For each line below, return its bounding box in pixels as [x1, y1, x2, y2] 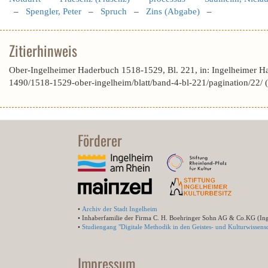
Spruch [100, 7, 127, 16]
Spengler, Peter [26, 7, 81, 16]
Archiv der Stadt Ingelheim [82, 205, 157, 212]
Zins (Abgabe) [146, 7, 200, 16]
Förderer [78, 129, 122, 151]
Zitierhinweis [9, 39, 77, 61]
